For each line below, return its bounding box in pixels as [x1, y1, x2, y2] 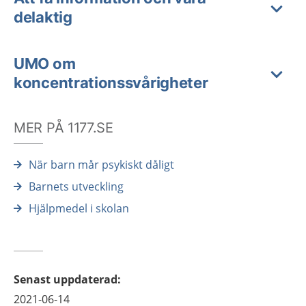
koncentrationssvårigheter [14, 74, 208, 92]
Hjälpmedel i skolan [29, 201, 129, 216]
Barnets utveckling [29, 179, 124, 194]
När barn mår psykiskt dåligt [29, 157, 174, 172]
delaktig [14, 8, 72, 26]
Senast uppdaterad [14, 272, 117, 287]
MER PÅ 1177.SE [14, 120, 113, 136]
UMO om [14, 55, 76, 72]
